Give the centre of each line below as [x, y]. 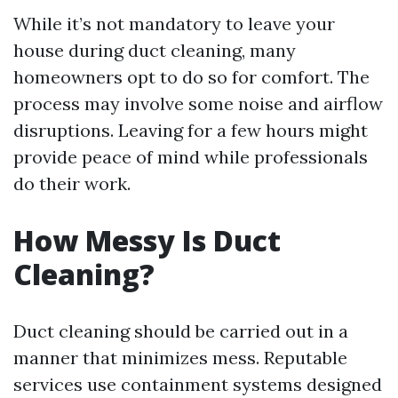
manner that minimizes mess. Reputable [180, 358]
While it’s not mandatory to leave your [174, 24]
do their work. [72, 183]
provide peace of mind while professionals [191, 157]
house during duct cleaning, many [155, 50]
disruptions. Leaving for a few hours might [191, 130]
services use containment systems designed [198, 384]
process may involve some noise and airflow [198, 103]
